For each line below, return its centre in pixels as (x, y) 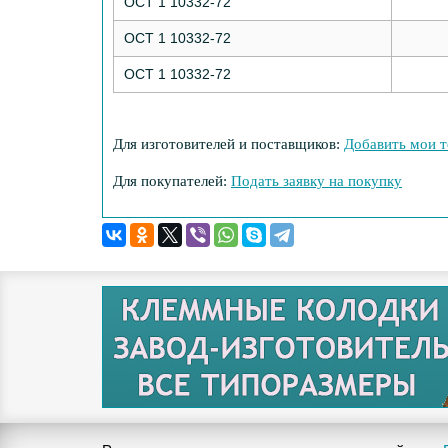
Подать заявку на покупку (316, 181)
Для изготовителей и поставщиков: (228, 144)
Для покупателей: (172, 181)
